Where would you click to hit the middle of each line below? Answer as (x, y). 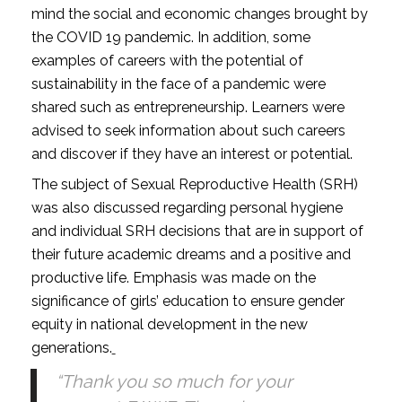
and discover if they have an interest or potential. (192, 153)
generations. (71, 347)
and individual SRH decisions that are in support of (197, 231)
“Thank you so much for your (174, 381)
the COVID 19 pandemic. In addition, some (170, 37)
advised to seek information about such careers (188, 130)
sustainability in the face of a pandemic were (178, 83)
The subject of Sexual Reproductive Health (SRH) (194, 184)
